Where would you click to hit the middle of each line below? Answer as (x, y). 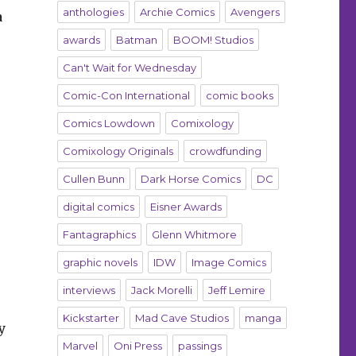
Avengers (255, 12)
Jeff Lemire (236, 290)
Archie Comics (177, 12)
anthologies (93, 12)
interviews (89, 290)
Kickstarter (91, 318)
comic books (239, 96)
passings (199, 346)
